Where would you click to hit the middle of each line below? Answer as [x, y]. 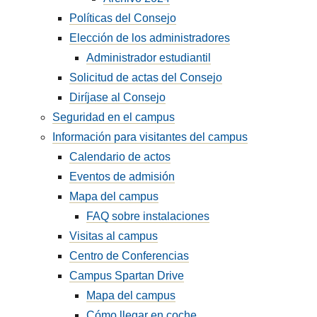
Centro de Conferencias [129, 256]
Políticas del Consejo [123, 18]
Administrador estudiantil [149, 58]
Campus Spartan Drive [127, 276]
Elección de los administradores [150, 38]
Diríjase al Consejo [118, 97]
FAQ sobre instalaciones [148, 216]
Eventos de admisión [122, 177]
